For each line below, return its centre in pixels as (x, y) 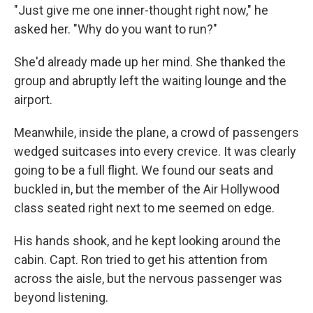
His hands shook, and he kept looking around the (147, 241)
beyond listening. (61, 298)
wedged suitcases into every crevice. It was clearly (155, 152)
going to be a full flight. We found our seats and (144, 170)
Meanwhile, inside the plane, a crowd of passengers (156, 133)
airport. (33, 100)
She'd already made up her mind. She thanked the (150, 62)
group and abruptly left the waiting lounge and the (150, 81)
